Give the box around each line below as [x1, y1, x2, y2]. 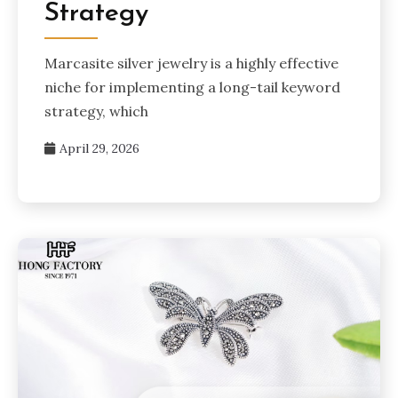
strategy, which [44, 102, 148, 121]
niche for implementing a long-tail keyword [44, 78, 340, 97]
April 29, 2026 [60, 140, 139, 157]
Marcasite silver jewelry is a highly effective [44, 54, 338, 73]
